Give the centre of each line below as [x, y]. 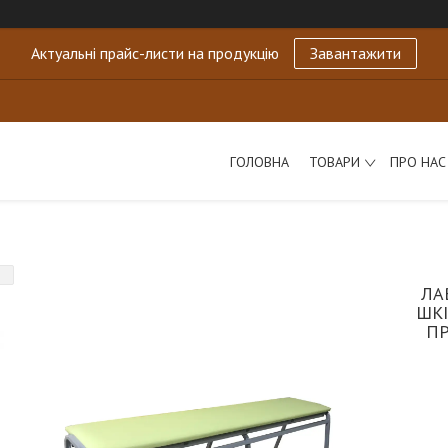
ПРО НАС [417, 161]
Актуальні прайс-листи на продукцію [155, 53]
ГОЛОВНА [259, 161]
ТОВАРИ [334, 161]
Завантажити [355, 53]
